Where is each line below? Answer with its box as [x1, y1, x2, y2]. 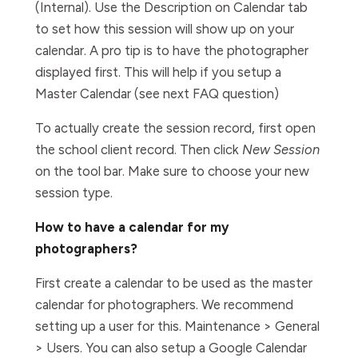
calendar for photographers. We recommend [35, 296, 293, 312]
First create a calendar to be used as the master [35, 275, 312, 291]
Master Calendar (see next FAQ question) [35, 86, 279, 101]
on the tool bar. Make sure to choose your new [35, 163, 309, 179]
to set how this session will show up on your [35, 21, 294, 37]
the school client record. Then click [35, 141, 242, 157]
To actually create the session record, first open [35, 120, 316, 136]
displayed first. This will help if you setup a [35, 64, 281, 80]
